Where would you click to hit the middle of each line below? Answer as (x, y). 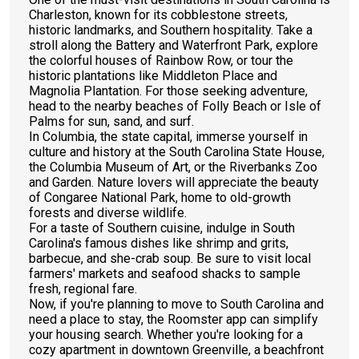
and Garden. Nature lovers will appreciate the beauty (174, 182)
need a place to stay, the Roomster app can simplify (173, 319)
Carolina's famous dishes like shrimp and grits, (159, 243)
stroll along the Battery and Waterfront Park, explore (173, 45)
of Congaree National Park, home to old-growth (160, 198)
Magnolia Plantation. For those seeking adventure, (168, 91)
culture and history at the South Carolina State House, (177, 152)
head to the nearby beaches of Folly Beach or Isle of (175, 106)
